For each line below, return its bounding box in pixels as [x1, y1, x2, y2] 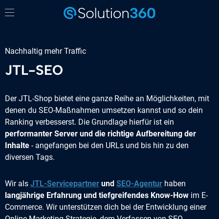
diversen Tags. [5, 153, 55, 162]
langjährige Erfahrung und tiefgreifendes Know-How [5, 191, 189, 200]
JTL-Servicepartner [30, 179, 99, 188]
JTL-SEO [5, 62, 63, 78]
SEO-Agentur [116, 179, 162, 188]
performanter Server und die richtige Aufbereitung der [5, 129, 196, 138]
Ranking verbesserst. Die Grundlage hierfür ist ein [5, 117, 174, 127]
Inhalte [5, 141, 29, 150]
